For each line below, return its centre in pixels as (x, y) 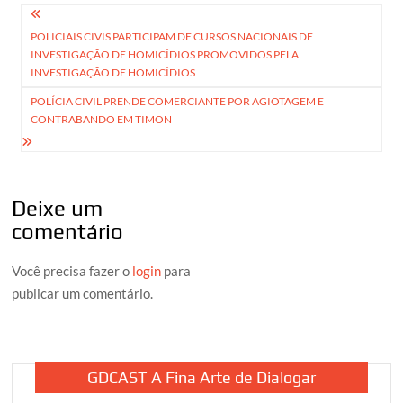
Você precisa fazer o (72, 270)
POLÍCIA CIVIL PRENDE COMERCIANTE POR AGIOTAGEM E (178, 101)
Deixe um (58, 208)
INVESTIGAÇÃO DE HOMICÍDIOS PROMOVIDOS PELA (165, 54)
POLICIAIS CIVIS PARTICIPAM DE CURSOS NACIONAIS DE (172, 36)
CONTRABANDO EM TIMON (102, 119)
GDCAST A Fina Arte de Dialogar (201, 377)
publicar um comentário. (83, 293)
